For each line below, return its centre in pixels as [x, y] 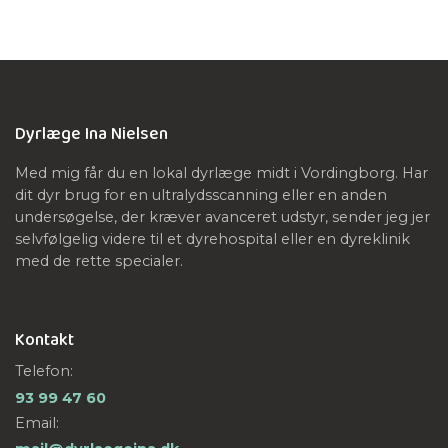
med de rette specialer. [99, 261]
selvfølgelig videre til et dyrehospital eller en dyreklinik [212, 239]
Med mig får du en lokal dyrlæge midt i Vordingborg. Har [221, 173]
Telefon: [44, 371]
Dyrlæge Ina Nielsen [91, 134]
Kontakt [44, 340]
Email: [37, 423]
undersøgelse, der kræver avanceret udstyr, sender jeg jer [222, 217]
